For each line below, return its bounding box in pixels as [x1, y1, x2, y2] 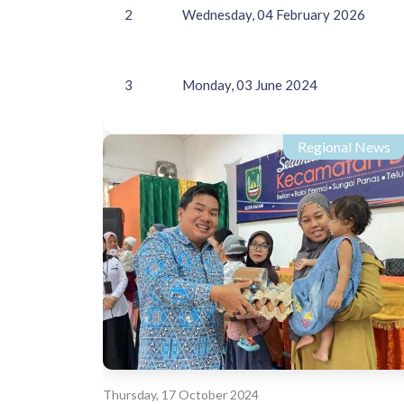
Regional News [298, 138, 391, 155]
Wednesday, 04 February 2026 [182, 6, 365, 23]
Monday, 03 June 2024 [182, 77, 317, 93]
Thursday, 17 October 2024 [103, 386, 259, 402]
